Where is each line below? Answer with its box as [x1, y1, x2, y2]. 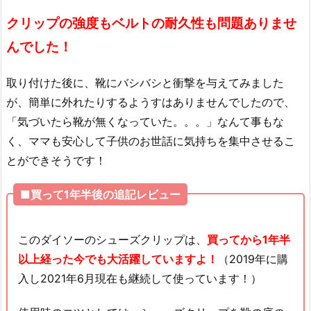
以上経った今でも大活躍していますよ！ [18, 251, 218, 266]
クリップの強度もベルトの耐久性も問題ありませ [6, 15, 296, 32]
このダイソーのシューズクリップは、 [18, 232, 207, 246]
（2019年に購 [218, 251, 288, 266]
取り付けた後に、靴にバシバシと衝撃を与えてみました [6, 76, 284, 90]
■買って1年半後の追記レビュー [20, 187, 180, 202]
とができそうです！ [6, 153, 106, 168]
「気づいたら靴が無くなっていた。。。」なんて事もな [6, 115, 284, 129]
